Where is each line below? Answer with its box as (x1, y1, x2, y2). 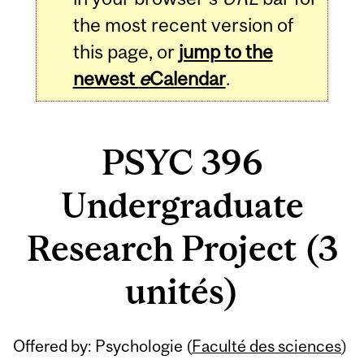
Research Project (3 (26, 228, 338, 269)
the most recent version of (72, 13, 293, 36)
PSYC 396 (101, 142, 263, 183)
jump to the (178, 40, 273, 63)
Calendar (149, 67, 226, 89)
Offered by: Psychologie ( (13, 336, 193, 355)
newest (72, 67, 139, 89)
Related (8, 322, 111, 355)
